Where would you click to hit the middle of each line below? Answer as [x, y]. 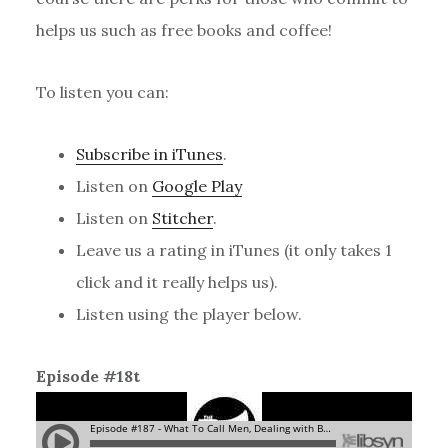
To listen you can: [102, 91]
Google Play [196, 185]
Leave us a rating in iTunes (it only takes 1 [233, 249]
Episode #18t [87, 375]
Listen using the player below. [188, 313]
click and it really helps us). [176, 281]
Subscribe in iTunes [149, 153]
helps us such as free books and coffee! [183, 29]
